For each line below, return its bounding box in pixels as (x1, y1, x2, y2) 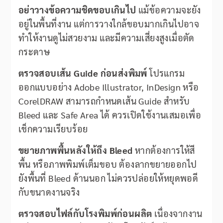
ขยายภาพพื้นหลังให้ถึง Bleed (18, 144, 133, 156)
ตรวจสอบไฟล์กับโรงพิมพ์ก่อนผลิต (18, 208, 152, 220)
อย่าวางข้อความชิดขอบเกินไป (18, 4, 138, 16)
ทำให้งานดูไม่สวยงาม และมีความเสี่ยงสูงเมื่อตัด (18, 32, 195, 44)
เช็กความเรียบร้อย (18, 123, 88, 135)
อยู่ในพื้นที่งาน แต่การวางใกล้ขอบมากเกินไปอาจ (18, 18, 200, 30)
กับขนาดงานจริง (18, 186, 80, 198)
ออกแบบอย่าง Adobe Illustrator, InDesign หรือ (18, 81, 199, 93)
